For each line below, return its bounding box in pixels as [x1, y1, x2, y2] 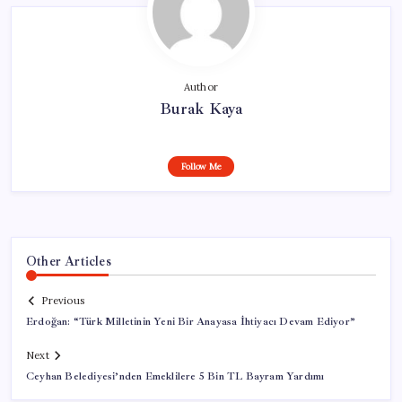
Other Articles [26, 252, 111, 269]
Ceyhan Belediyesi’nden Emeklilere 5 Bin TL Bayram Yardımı [26, 370, 325, 384]
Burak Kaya [159, 98, 243, 118]
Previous [41, 294, 84, 308]
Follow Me [180, 160, 222, 172]
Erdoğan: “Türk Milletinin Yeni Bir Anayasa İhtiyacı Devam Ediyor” [26, 315, 355, 329]
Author [183, 80, 219, 93]
